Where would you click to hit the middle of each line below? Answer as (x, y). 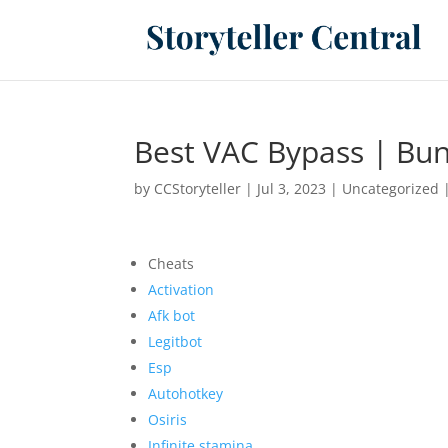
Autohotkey (186, 393)
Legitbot (175, 341)
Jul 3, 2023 (292, 188)
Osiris (168, 419)
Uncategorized (391, 188)
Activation (181, 289)
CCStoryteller (198, 188)
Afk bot (172, 315)
